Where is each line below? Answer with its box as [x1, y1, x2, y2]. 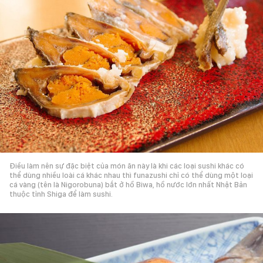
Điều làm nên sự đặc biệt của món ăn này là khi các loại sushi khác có [9, 161, 244, 170]
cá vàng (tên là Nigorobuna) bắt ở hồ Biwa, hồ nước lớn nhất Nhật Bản [9, 180, 247, 189]
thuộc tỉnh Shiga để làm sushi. [9, 189, 113, 198]
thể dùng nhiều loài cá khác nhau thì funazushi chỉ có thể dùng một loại [9, 170, 253, 180]
